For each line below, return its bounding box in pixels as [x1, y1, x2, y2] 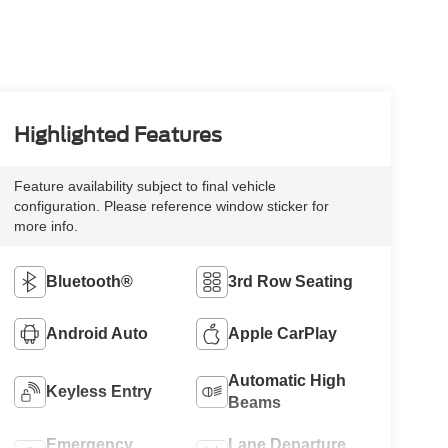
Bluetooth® [45, 273, 133, 291]
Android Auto [45, 325, 148, 343]
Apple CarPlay [228, 325, 338, 343]
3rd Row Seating [228, 273, 354, 291]
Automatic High [228, 372, 347, 390]
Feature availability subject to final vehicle [13, 178, 276, 195]
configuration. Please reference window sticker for [13, 198, 329, 215]
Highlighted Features [13, 123, 222, 148]
